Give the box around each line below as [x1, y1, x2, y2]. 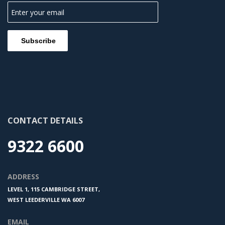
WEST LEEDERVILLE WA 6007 [8, 196, 84, 204]
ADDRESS [8, 172, 39, 182]
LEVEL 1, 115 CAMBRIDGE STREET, [8, 185, 100, 193]
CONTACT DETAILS [8, 115, 83, 127]
